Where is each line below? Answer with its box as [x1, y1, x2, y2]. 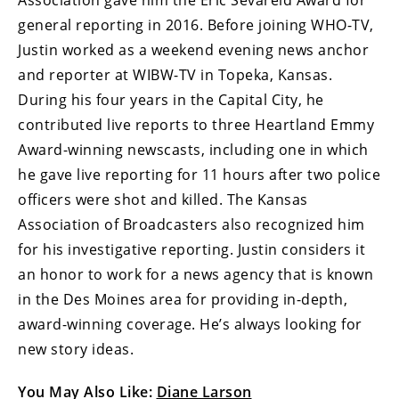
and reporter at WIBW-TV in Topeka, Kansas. [18, 64, 332, 85]
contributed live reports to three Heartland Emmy [18, 114, 374, 134]
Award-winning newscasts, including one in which [18, 139, 369, 159]
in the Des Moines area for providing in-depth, [18, 289, 347, 309]
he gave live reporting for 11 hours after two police [18, 164, 380, 184]
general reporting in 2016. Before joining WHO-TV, [18, 14, 374, 35]
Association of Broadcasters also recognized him [18, 214, 365, 234]
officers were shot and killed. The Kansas [18, 189, 308, 209]
